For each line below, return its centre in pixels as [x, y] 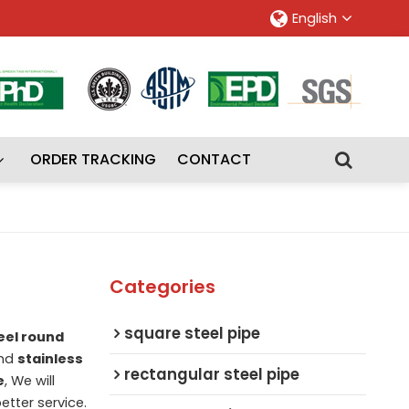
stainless [50, 358]
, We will [29, 380]
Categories [162, 286]
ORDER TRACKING [93, 159]
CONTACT [215, 159]
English [315, 18]
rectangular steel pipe [211, 374]
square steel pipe [192, 333]
